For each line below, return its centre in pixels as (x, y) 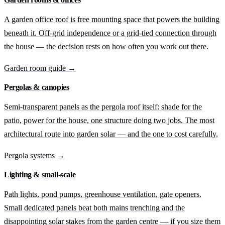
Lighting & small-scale (40, 174)
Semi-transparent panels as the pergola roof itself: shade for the (103, 106)
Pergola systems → (34, 155)
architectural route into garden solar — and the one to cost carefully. (111, 134)
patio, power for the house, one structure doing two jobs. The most (109, 120)
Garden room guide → (40, 68)
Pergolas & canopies (37, 87)
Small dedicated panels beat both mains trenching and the (94, 207)
